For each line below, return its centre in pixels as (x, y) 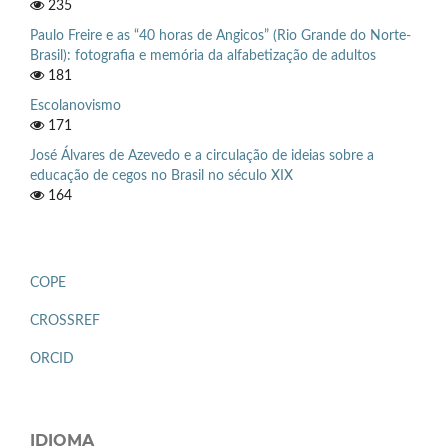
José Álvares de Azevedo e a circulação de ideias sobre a (202, 155)
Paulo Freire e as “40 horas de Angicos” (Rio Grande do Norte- (220, 35)
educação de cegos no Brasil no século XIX (161, 175)
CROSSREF (65, 320)
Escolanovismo (75, 105)
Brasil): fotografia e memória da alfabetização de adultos (203, 55)
